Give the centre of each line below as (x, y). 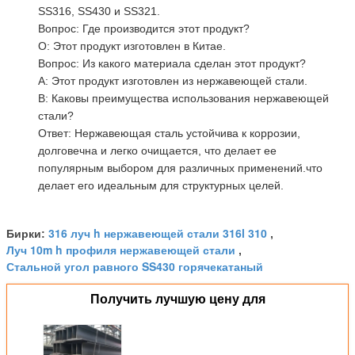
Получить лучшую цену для (177, 299)
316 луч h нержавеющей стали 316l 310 (158, 233)
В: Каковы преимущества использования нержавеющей (183, 98)
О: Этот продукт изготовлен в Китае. (132, 46)
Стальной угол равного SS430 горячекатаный (135, 266)
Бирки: (27, 233)
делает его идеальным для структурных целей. (161, 185)
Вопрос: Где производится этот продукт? (144, 28)
